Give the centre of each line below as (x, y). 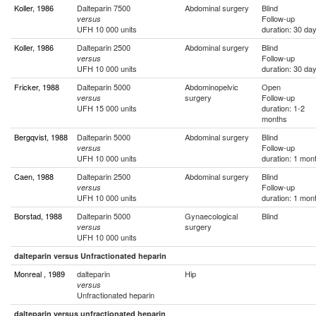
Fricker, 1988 (37, 87)
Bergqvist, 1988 (41, 137)
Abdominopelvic (212, 87)
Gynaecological (211, 216)
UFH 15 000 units (107, 108)
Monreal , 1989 (39, 274)
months (274, 119)
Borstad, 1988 (38, 216)
